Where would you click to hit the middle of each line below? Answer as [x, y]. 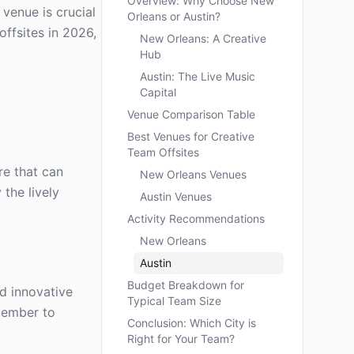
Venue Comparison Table [191, 114]
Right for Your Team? [181, 339]
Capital [158, 92]
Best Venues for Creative [191, 136]
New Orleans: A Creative [203, 38]
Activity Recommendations [196, 218]
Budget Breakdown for [186, 285]
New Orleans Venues [193, 174]
